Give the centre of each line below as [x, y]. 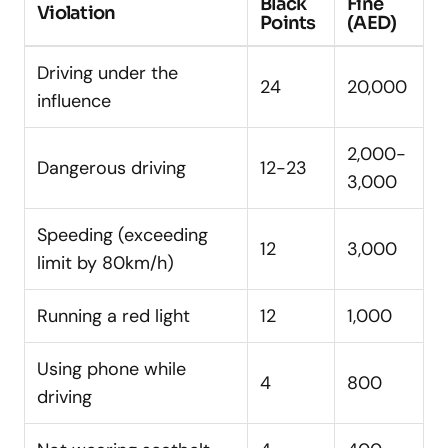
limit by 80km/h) [105, 262]
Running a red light [113, 315]
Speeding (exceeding [122, 234]
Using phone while [111, 368]
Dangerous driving [111, 167]
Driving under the [107, 72]
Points [288, 22]
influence [74, 100]
